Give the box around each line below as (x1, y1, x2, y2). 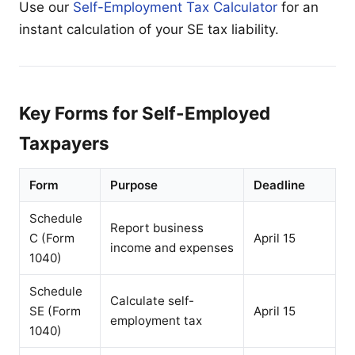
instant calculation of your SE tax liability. (19, 21, 279, 37)
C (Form (29, 230, 74, 246)
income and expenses (110, 239, 234, 255)
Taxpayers (19, 132, 109, 154)
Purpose (110, 177, 158, 193)
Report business (110, 219, 204, 235)
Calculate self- (110, 292, 194, 308)
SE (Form (29, 303, 81, 319)
